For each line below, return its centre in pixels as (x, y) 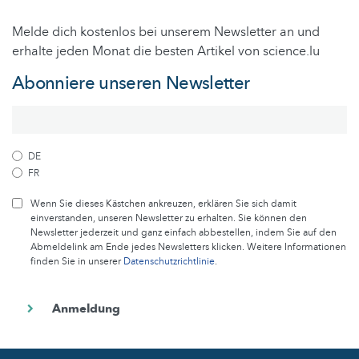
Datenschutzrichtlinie (169, 262)
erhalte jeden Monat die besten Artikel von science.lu (166, 52)
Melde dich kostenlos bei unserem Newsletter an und (166, 32)
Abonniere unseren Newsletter (131, 84)
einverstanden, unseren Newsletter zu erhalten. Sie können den (169, 218)
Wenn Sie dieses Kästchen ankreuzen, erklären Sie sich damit (163, 204)
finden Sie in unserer (77, 262)
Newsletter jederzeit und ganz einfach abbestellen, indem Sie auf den (184, 233)
